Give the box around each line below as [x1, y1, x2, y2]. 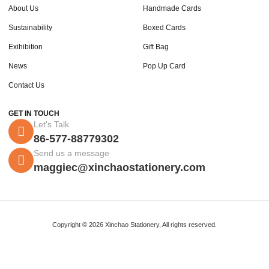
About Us [8, 4, 38, 13]
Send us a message [34, 148, 109, 159]
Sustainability [8, 23, 52, 32]
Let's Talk [34, 119, 69, 130]
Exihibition [8, 43, 43, 52]
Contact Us [8, 81, 44, 90]
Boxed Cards [143, 23, 186, 32]
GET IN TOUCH [8, 109, 59, 118]
